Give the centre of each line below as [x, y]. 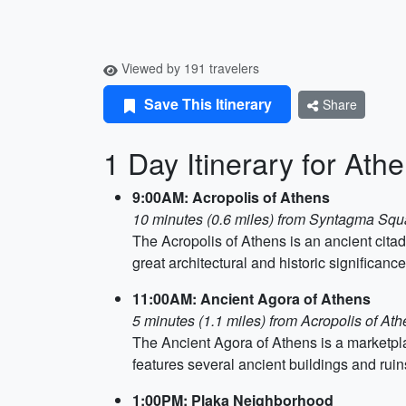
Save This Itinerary [206, 104]
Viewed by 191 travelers [188, 68]
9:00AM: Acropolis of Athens [231, 197]
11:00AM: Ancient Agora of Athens [251, 299]
